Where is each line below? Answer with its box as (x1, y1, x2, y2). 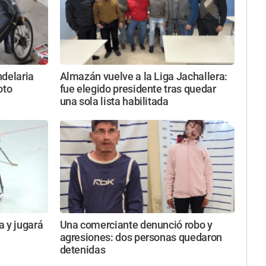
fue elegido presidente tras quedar (59, 83, 216, 95)
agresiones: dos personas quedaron (59, 232, 222, 244)
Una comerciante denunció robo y (59, 219, 213, 232)
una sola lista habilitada (59, 95, 169, 107)
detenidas (59, 244, 106, 256)
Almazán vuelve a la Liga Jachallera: (59, 70, 227, 83)
